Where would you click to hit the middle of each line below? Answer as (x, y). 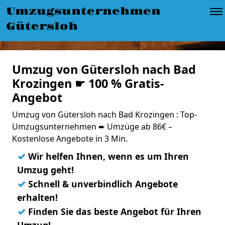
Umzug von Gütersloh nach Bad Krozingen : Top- (104, 115)
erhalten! (37, 197)
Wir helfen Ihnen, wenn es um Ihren (107, 156)
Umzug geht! (45, 170)
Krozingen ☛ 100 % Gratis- (88, 83)
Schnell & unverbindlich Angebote (102, 184)
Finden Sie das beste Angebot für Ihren (114, 211)
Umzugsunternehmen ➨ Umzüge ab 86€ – (92, 127)
